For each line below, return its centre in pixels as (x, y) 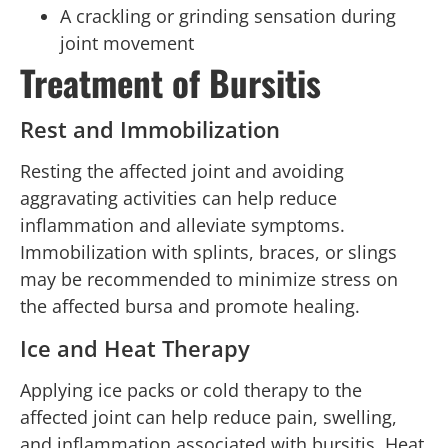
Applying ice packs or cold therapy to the (191, 389)
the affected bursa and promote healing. (190, 306)
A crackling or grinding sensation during (228, 16)
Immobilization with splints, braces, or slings (208, 252)
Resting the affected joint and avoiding (182, 171)
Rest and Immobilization (150, 129)
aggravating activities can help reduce (178, 198)
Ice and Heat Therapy (135, 347)
